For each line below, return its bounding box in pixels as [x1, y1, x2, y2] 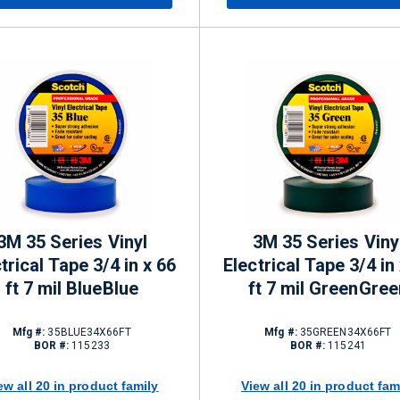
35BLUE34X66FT [45, 326, 131, 338]
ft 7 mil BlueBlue [4, 278, 138, 299]
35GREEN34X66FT [296, 326, 392, 338]
